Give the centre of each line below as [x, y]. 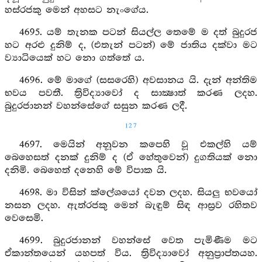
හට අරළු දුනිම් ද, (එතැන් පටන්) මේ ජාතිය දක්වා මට [131, 45]
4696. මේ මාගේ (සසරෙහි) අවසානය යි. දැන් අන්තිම [138, 80]
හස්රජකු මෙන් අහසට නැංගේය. [77, 10]
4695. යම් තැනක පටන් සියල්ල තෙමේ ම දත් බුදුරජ [138, 32]
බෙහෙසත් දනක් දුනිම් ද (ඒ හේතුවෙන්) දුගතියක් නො [131, 158]
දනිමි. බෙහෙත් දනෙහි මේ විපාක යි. [86, 170]
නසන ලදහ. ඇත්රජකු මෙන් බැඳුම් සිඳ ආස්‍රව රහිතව [131, 206]
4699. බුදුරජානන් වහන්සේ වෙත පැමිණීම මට [138, 241]
